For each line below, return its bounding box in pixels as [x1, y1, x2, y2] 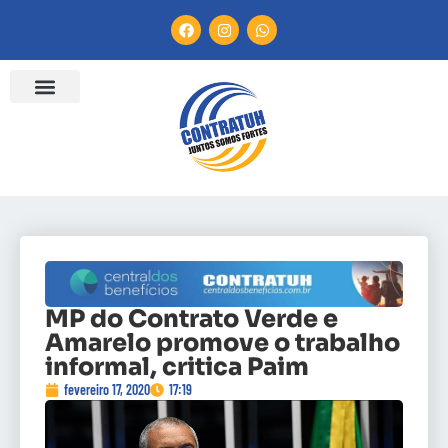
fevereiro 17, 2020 [64, 381, 150, 399]
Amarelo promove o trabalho [45, 328, 400, 359]
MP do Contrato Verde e [45, 304, 338, 335]
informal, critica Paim [45, 352, 309, 383]
